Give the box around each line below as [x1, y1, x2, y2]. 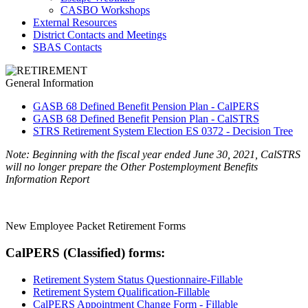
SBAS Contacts [33, 41, 102, 54]
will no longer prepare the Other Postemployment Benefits [5, 161, 258, 173]
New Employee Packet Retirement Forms [5, 220, 186, 232]
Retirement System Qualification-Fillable [33, 285, 210, 298]
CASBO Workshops [60, 4, 150, 16]
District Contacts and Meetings [33, 29, 166, 41]
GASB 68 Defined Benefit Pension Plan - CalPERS [33, 100, 259, 113]
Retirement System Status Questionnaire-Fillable [33, 273, 243, 285]
